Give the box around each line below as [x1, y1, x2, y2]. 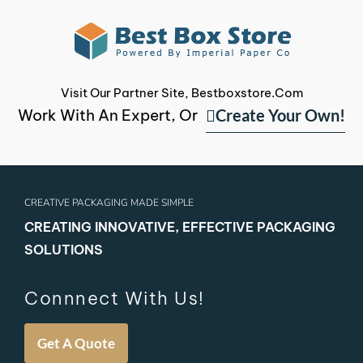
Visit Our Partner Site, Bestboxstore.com [60, 84, 303, 100]
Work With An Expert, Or [18, 105, 198, 126]
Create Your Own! [216, 105, 345, 125]
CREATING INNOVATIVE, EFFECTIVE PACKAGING [24, 218, 335, 235]
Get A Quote [37, 334, 115, 352]
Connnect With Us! [24, 286, 205, 310]
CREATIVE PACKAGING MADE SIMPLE [24, 195, 194, 209]
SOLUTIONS [24, 241, 103, 258]
